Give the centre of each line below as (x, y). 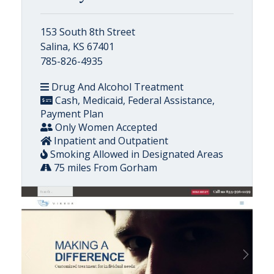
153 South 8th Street (88, 31)
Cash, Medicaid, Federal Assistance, (134, 100)
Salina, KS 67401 (77, 46)
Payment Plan (72, 113)
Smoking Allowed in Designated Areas (135, 154)
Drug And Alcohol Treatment (116, 87)
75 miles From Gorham (104, 167)
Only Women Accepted (105, 127)
